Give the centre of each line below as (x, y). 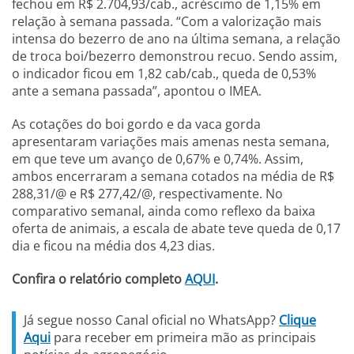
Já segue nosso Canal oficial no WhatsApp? (151, 320)
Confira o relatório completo (98, 279)
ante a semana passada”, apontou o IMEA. (138, 91)
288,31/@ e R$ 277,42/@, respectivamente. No (147, 194)
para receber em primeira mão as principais (183, 337)
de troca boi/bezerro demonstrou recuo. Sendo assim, (175, 56)
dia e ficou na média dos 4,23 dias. (113, 246)
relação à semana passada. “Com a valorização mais (167, 21)
